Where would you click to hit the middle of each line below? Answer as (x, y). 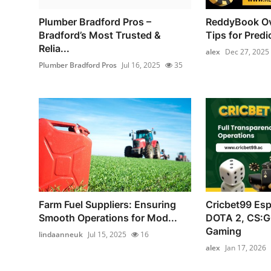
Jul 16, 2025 (141, 65)
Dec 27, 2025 (247, 51)
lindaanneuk (61, 235)
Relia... (54, 48)
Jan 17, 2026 (245, 248)
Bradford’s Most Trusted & (100, 35)
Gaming (223, 231)
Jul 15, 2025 (107, 235)
